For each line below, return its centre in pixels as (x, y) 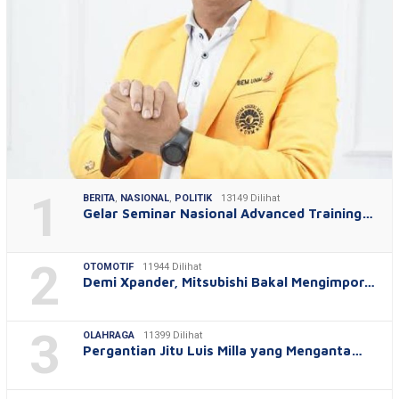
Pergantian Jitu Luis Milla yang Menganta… (223, 350)
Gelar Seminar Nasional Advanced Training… (228, 213)
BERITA (99, 198)
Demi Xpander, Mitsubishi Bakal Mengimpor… (229, 281)
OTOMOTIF (108, 266)
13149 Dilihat (250, 198)
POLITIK (193, 198)
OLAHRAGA (109, 335)
